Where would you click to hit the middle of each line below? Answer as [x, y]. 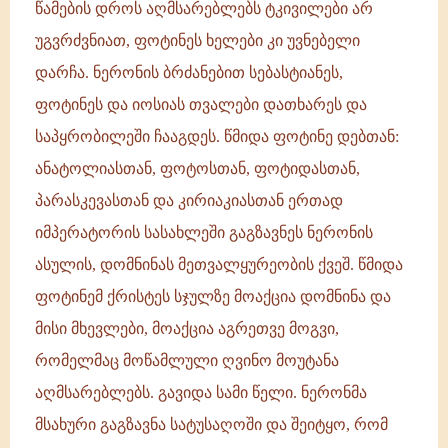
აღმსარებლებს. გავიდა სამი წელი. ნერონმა [201, 392]
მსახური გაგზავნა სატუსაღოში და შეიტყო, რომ [211, 424]
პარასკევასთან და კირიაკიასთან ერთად [189, 200]
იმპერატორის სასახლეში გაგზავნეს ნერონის [204, 232]
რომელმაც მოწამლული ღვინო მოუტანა [187, 360]
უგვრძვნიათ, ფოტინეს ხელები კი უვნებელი [197, 40]
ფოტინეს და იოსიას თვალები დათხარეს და [201, 104]
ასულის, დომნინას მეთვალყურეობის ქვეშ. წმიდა [219, 264]
